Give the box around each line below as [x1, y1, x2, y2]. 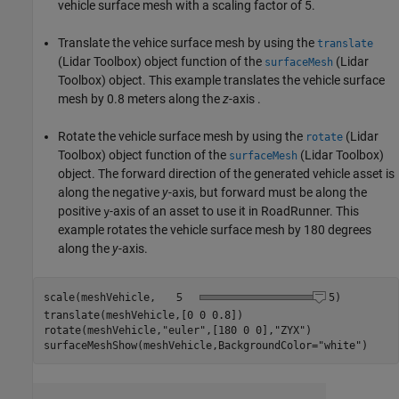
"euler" [161, 324, 206, 338]
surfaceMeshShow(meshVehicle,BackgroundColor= [43, 339, 318, 353]
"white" [317, 339, 362, 353]
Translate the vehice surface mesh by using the [58, 35, 317, 50]
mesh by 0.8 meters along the [58, 91, 223, 106]
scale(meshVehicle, [43, 290, 156, 304]
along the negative [58, 184, 162, 199]
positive [58, 203, 103, 218]
